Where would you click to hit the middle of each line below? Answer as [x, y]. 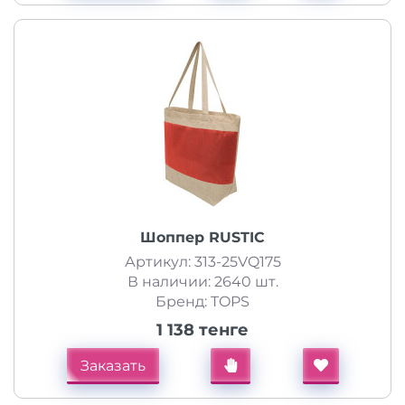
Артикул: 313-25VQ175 [202, 262]
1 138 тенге [202, 330]
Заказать [113, 366]
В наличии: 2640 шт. [202, 282]
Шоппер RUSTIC [202, 237]
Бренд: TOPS [202, 301]
